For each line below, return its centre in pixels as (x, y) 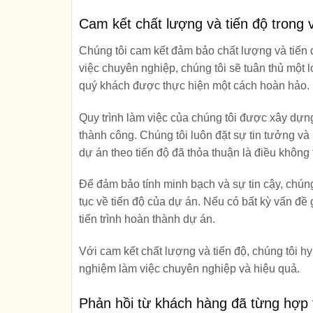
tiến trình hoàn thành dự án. (147, 219)
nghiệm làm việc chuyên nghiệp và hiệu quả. (189, 269)
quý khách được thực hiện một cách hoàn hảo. (194, 85)
